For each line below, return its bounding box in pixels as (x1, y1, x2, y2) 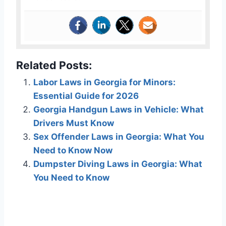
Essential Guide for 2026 (33, 90, 139, 101)
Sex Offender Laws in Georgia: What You (33, 131, 204, 142)
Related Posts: (16, 58, 92, 72)
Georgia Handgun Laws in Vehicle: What (33, 104, 204, 115)
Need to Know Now (33, 145, 112, 155)
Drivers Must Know (33, 118, 114, 128)
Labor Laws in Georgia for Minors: (33, 77, 176, 87)
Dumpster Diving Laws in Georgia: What (33, 158, 202, 169)
